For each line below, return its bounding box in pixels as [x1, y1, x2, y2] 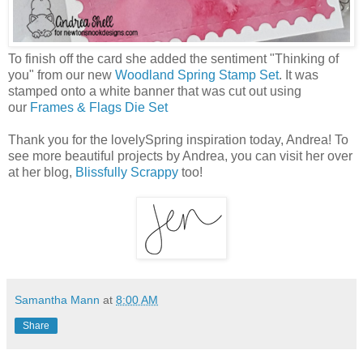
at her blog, [8, 164, 75, 179]
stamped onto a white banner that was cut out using [8, 83, 301, 98]
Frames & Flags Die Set [30, 100, 168, 114]
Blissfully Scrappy [75, 164, 178, 179]
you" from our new [8, 67, 115, 82]
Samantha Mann [15, 293, 100, 306]
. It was [279, 67, 318, 82]
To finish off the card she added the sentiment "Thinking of [8, 51, 339, 66]
